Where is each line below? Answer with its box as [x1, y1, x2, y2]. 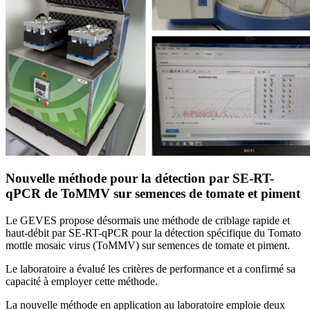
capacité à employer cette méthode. [6, 275, 158, 287]
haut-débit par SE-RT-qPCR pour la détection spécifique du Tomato [6, 226, 301, 239]
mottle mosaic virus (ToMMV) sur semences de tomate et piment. [6, 239, 290, 251]
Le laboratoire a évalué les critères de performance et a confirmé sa [6, 262, 295, 275]
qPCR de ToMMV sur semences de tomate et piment [6, 186, 300, 201]
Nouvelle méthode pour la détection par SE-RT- [6, 171, 274, 186]
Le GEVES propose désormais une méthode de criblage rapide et [6, 214, 290, 226]
